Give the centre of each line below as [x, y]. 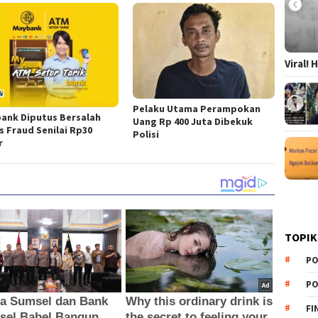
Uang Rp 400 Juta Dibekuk [193, 122]
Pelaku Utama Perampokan [197, 109]
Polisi [146, 135]
